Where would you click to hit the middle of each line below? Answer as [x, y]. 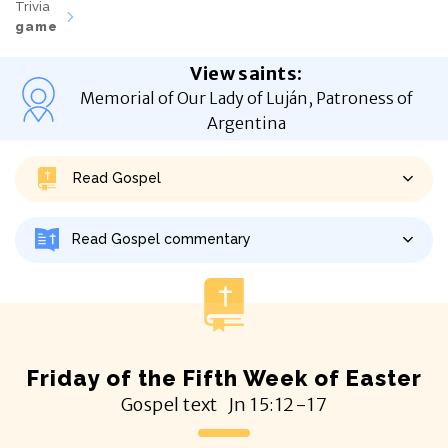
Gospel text [169, 404]
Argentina [246, 122]
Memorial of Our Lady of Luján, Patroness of [246, 97]
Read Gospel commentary [161, 239]
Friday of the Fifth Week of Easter [224, 377]
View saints [244, 73]
